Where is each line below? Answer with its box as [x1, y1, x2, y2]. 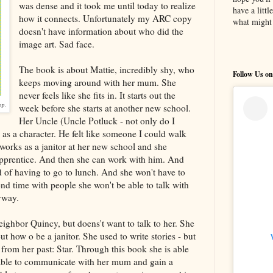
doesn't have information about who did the [18, 24, 183, 37]
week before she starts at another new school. [18, 101, 191, 114]
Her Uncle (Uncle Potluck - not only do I [18, 114, 175, 127]
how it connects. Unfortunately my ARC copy [18, 12, 192, 24]
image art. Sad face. [18, 37, 94, 50]
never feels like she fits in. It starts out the [18, 88, 175, 101]
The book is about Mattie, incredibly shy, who [18, 63, 194, 76]
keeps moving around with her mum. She [18, 76, 176, 88]
